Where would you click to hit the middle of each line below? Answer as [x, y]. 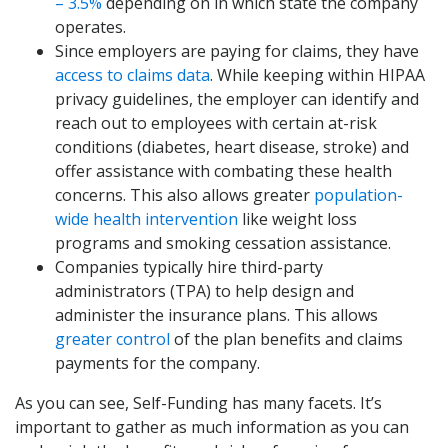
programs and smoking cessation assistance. [223, 242]
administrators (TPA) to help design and [204, 290]
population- [358, 194]
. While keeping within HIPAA [317, 74]
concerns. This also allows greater [184, 194]
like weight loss [297, 218]
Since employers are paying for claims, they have [237, 50]
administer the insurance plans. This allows [216, 314]
